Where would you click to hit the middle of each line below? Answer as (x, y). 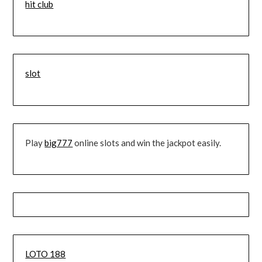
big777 (59, 142)
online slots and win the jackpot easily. (147, 142)
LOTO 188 (46, 254)
